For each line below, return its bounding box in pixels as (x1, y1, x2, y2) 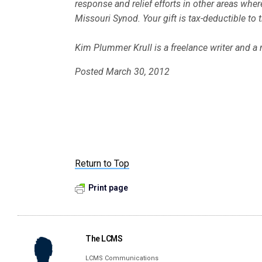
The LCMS (85, 234, 123, 243)
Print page (88, 183, 128, 192)
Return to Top (75, 158, 130, 169)
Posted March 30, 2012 (75, 66, 170, 77)
